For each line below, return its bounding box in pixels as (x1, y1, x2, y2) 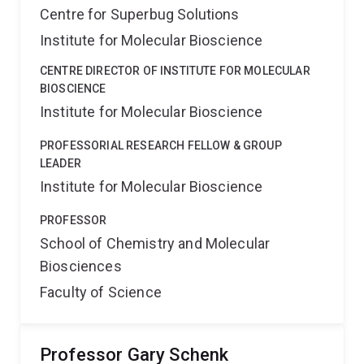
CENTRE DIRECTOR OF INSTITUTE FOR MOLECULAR (40, 64, 310, 77)
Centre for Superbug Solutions (40, 6, 240, 23)
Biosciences (40, 258, 122, 275)
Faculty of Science (40, 284, 162, 301)
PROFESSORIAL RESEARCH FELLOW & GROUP (40, 139, 282, 152)
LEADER (40, 157, 81, 170)
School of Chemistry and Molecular (40, 235, 271, 252)
